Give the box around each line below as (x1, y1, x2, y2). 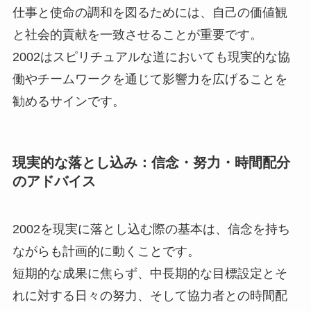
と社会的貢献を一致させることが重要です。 (12, 27, 262, 42)
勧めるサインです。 (12, 94, 125, 108)
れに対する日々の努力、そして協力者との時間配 (12, 289, 287, 303)
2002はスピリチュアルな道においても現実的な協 (12, 49, 290, 64)
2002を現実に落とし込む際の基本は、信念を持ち (12, 222, 290, 237)
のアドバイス (12, 173, 96, 189)
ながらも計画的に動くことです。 (12, 244, 200, 259)
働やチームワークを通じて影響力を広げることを (12, 72, 287, 86)
